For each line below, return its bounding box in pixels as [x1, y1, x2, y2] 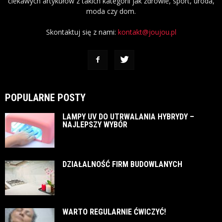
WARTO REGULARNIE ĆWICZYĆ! [62, 207, 166, 217]
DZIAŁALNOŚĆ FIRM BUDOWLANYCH [62, 159, 182, 169]
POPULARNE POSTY [5, 91, 86, 104]
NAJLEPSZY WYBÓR [62, 119, 127, 129]
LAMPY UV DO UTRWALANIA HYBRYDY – [62, 111, 194, 121]
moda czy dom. [86, 6, 136, 16]
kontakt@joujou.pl [117, 27, 176, 37]
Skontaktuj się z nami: [46, 27, 118, 37]
